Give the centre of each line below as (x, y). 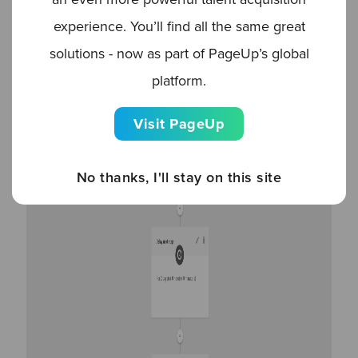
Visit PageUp (179, 124)
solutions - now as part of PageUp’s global (179, 54)
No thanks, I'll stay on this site (179, 178)
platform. (179, 81)
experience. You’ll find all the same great (179, 27)
